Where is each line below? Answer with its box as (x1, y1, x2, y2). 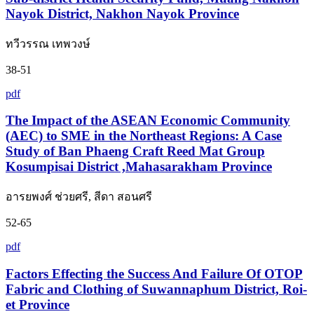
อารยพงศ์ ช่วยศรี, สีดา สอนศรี (6, 191, 152, 203)
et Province (6, 296, 69, 312)
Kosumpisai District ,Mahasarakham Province (6, 159, 272, 175)
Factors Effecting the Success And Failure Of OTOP (6, 266, 303, 281)
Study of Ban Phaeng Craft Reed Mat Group (6, 144, 265, 159)
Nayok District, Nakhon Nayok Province (6, 6, 239, 21)
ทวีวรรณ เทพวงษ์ (6, 37, 90, 50)
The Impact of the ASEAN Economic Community (6, 113, 290, 128)
